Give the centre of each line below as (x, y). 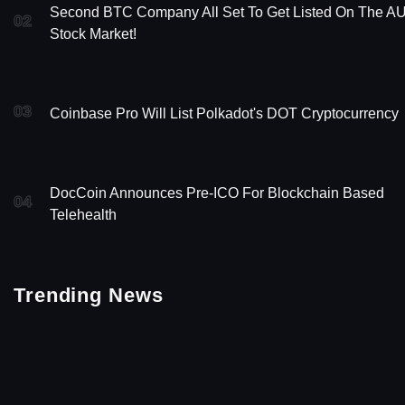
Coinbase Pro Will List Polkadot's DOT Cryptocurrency (224, 113)
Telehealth (83, 214)
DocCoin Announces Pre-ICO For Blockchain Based (217, 193)
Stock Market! (93, 33)
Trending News (89, 295)
